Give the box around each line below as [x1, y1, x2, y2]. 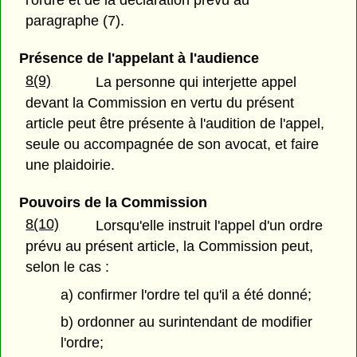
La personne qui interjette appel [96, 73, 297, 90]
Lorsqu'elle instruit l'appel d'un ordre [96, 217, 324, 233]
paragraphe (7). [25, 13, 125, 29]
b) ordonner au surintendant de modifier [61, 314, 313, 331]
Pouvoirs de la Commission [18, 194, 207, 210]
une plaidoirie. [25, 156, 116, 173]
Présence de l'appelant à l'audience [18, 50, 259, 67]
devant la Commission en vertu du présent [25, 94, 295, 111]
